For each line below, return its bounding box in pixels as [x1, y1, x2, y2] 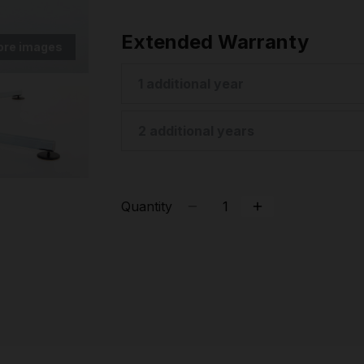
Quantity [121, 198, 172, 214]
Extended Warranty [121, 30, 309, 54]
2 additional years [138, 123, 254, 139]
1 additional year [138, 76, 244, 92]
